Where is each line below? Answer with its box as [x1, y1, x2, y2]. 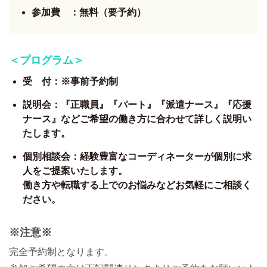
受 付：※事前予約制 [23, 76, 118, 87]
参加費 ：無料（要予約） [32, 7, 146, 18]
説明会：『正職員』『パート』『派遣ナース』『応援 [23, 100, 252, 110]
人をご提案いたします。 [23, 166, 128, 176]
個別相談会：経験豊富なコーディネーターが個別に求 [23, 151, 252, 162]
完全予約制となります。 [9, 247, 114, 257]
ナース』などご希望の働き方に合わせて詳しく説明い [23, 114, 252, 125]
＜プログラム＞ [9, 54, 84, 67]
